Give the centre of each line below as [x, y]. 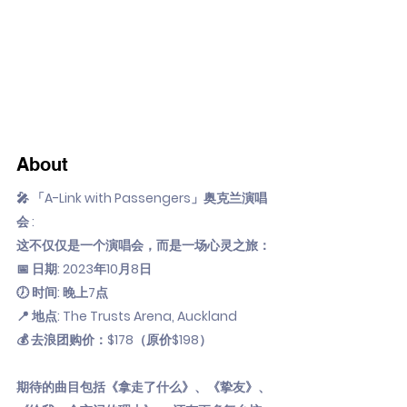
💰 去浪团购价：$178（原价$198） [114, 340]
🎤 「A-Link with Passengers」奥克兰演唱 [142, 198]
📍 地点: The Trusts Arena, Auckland [127, 316]
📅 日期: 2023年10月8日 [84, 269]
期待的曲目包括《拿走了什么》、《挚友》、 [144, 387]
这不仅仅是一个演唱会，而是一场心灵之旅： [144, 245]
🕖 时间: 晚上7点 [62, 293]
